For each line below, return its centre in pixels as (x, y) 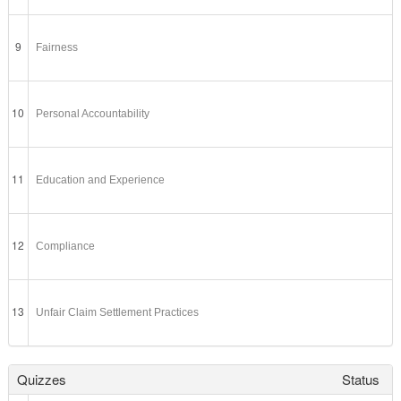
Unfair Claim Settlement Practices (118, 312)
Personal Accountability (93, 113)
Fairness (57, 47)
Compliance (66, 246)
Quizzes (41, 379)
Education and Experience (101, 179)
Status (360, 379)
